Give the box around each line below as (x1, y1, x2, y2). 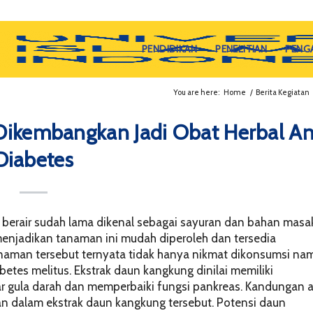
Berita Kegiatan (256, 87, 310, 97)
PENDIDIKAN (141, 43, 198, 55)
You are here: (173, 87, 219, 97)
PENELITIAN (215, 43, 268, 55)
